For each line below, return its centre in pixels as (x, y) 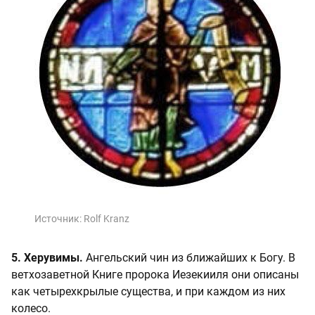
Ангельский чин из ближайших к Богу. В (189, 258)
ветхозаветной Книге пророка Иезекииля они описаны (155, 275)
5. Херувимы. (47, 258)
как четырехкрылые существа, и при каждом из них (148, 291)
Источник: (59, 219)
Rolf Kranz (107, 219)
